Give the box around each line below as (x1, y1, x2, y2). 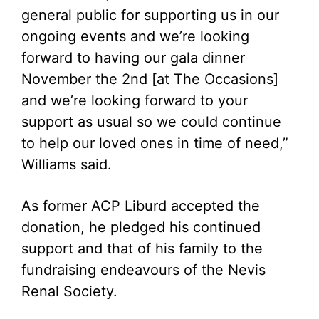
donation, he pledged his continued (21, 219, 261, 236)
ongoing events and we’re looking (21, 28, 249, 45)
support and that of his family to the (21, 240, 263, 257)
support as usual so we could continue (21, 113, 281, 130)
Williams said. (21, 156, 112, 173)
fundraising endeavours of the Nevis (21, 261, 266, 278)
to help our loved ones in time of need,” (21, 135, 288, 152)
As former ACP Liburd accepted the (21, 197, 260, 214)
